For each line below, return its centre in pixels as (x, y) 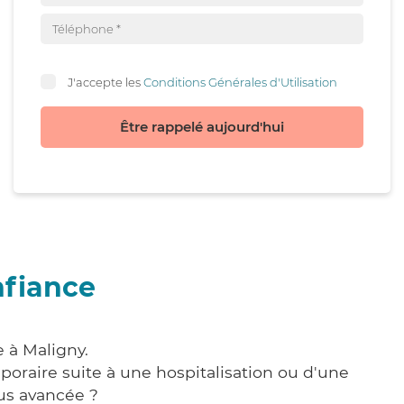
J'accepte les (106, 82)
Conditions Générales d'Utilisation (240, 82)
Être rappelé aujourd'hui (202, 127)
